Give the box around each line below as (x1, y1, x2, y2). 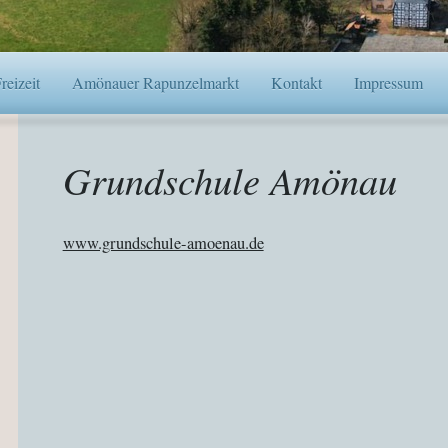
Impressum (353, 71, 423, 93)
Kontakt (270, 71, 322, 93)
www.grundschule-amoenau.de (62, 232, 264, 255)
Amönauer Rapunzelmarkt (71, 71, 239, 93)
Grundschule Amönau (62, 153, 397, 205)
